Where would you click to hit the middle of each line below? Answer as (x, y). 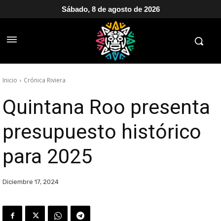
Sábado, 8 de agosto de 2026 (110, 9)
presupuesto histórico (102, 132)
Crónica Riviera (45, 80)
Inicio (10, 80)
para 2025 (47, 156)
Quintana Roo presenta (106, 107)
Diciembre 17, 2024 (31, 182)
